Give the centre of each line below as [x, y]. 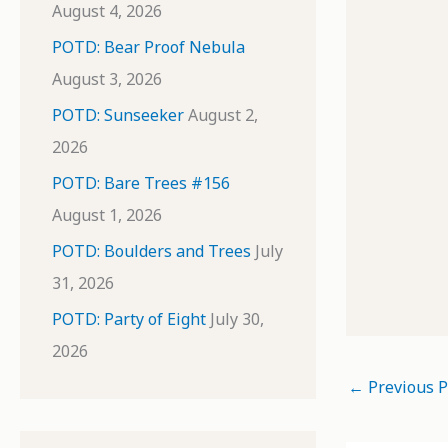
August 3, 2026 [107, 79]
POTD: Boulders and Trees [151, 251]
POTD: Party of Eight [129, 319]
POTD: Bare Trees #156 [141, 183]
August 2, [223, 115]
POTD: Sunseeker [118, 115]
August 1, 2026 [107, 215]
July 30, [237, 319]
